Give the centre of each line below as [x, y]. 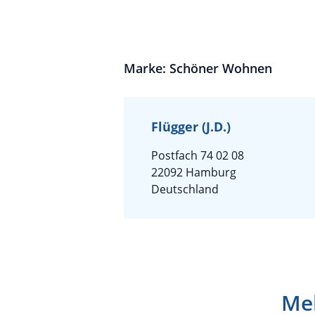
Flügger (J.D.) [191, 127]
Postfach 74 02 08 [198, 155]
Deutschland [185, 189]
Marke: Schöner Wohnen [198, 68]
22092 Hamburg [194, 172]
